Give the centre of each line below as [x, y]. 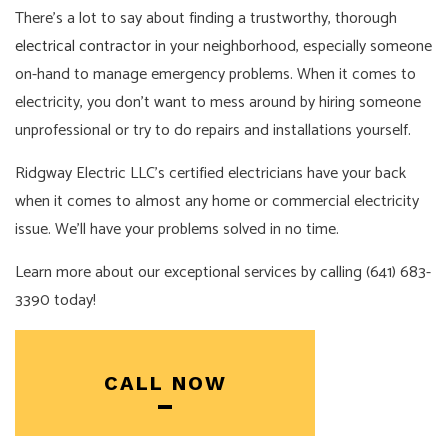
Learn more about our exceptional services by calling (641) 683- [223, 273]
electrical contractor [83, 47]
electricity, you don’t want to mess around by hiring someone [218, 103]
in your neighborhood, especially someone [291, 47]
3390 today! [55, 301]
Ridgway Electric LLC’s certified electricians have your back [210, 174]
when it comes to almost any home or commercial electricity [217, 202]
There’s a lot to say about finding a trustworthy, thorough [206, 19]
